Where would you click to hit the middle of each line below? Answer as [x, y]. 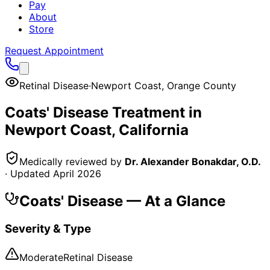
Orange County [202, 86]
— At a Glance [174, 201]
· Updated [29, 173]
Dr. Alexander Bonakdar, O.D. [193, 161]
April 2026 [77, 173]
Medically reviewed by [71, 161]
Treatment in [155, 112]
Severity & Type [48, 228]
